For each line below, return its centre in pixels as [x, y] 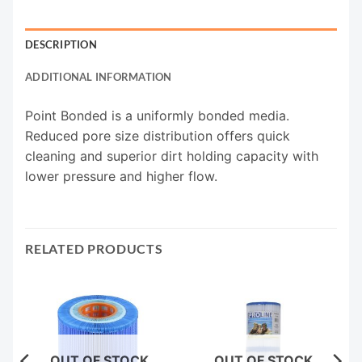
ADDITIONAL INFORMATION [99, 77]
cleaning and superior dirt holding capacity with [172, 156]
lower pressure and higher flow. [121, 177]
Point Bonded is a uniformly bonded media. [157, 116]
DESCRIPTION [61, 45]
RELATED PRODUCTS [94, 249]
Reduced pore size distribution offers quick [158, 136]
